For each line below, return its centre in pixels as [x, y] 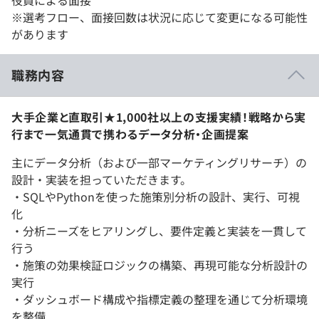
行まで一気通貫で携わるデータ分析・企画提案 [130, 134]
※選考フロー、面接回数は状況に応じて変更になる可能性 [159, 17]
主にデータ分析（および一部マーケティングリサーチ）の [159, 162]
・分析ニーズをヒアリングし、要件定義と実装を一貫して [159, 230]
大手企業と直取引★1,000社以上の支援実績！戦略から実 [159, 116]
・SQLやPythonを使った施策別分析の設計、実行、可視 [156, 196]
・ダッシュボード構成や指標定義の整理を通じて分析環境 [159, 299]
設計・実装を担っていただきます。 [101, 179]
